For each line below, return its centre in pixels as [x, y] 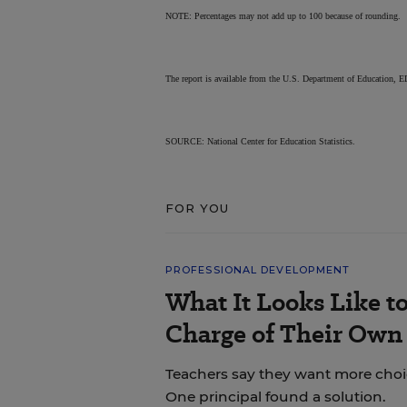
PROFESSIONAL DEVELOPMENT [258, 270]
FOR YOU [197, 208]
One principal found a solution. [275, 397]
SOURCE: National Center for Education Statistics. [260, 141]
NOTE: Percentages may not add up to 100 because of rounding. [283, 16]
